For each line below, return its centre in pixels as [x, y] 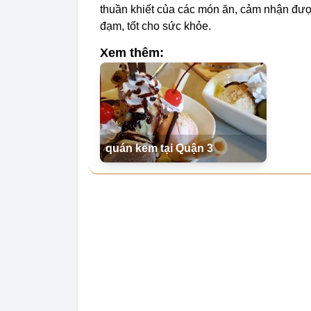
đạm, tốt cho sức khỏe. [155, 26]
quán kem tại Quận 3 [159, 148]
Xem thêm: [132, 52]
